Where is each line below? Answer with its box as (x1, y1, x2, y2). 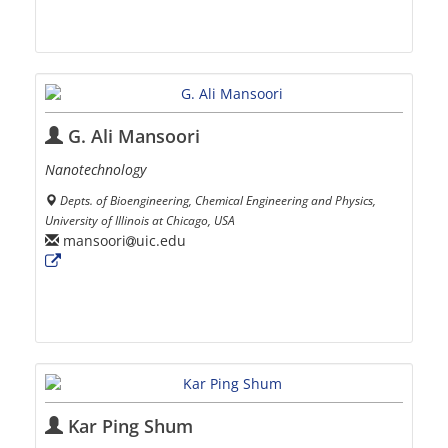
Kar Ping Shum (63, 413, 193, 438)
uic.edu (136, 231, 186, 251)
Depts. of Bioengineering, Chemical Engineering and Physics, (60, 191, 376, 208)
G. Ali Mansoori (63, 123, 200, 148)
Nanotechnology (45, 159, 146, 179)
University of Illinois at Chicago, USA (45, 211, 235, 228)
